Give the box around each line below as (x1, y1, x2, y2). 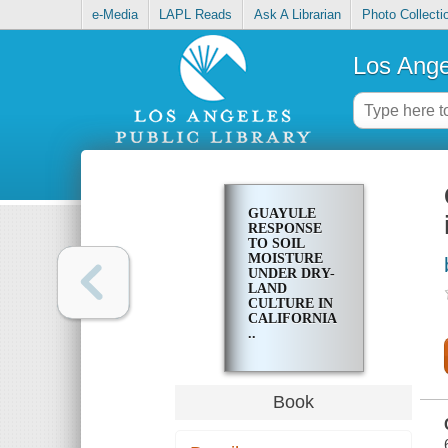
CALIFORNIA (247, 311, 336, 327)
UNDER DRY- (247, 266, 335, 282)
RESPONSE (247, 221, 322, 237)
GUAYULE (247, 206, 316, 222)
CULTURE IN (247, 296, 333, 312)
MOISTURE (247, 251, 323, 267)
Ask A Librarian (253, 7, 341, 23)
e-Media (92, 7, 139, 23)
